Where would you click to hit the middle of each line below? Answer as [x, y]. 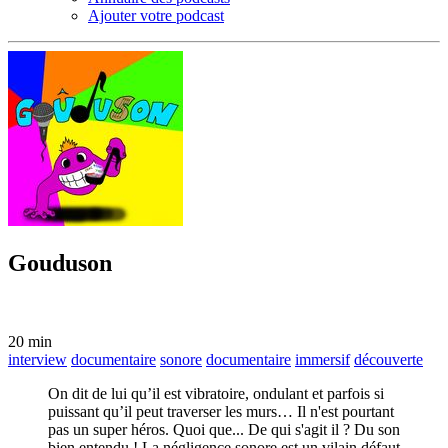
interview [37, 359]
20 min [30, 341]
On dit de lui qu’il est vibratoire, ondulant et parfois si [216, 393]
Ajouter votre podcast [156, 15]
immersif [322, 359]
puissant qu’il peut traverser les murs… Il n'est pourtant [221, 411]
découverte [388, 359]
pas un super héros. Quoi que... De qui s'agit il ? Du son [224, 429]
